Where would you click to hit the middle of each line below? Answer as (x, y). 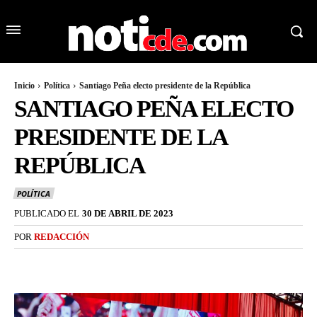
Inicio (24, 86)
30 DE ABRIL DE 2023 (128, 213)
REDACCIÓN (62, 236)
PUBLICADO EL (47, 213)
